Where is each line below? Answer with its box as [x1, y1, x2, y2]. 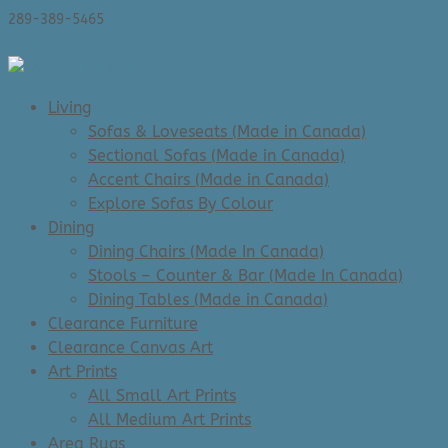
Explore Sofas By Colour [88, 194, 273, 213]
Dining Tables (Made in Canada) [88, 290, 328, 309]
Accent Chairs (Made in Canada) [88, 170, 329, 189]
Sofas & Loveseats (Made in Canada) [88, 122, 366, 141]
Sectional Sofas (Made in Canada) [88, 146, 345, 165]
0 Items [8, 35, 58, 52]
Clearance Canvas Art [48, 338, 213, 357]
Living [48, 98, 91, 117]
